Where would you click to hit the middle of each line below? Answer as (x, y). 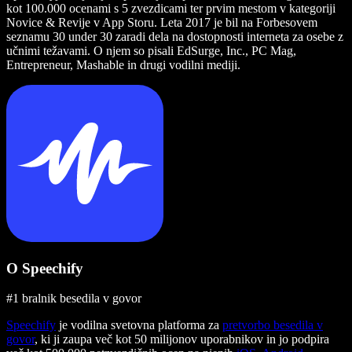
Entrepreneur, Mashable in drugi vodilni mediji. (123, 64)
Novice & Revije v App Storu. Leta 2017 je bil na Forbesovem (162, 22)
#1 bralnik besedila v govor (74, 299)
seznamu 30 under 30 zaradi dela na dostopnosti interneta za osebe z (175, 36)
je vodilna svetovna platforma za (139, 325)
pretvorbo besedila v (273, 325)
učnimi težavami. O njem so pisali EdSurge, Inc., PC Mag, (151, 50)
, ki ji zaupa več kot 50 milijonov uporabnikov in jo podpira (182, 339)
